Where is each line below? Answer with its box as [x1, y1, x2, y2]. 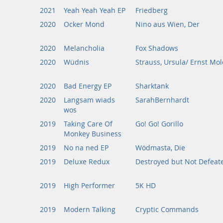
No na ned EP [64, 143, 109, 152]
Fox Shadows [135, 44, 178, 53]
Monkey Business [64, 129, 121, 138]
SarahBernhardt [135, 96, 189, 105]
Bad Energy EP [64, 82, 111, 91]
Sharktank [135, 82, 169, 91]
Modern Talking [64, 205, 115, 214]
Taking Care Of [64, 119, 112, 128]
